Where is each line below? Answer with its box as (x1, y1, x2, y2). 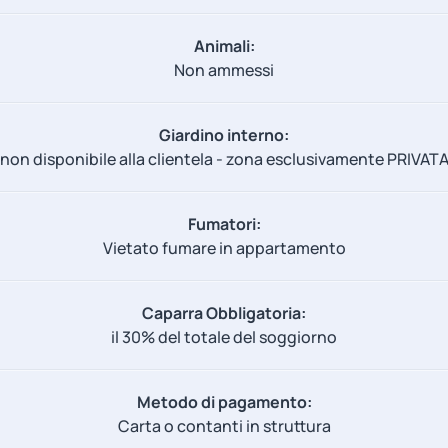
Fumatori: (187, 212, 261, 235)
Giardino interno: (159, 123, 289, 146)
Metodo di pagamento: (136, 390, 312, 413)
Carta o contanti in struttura (117, 414, 331, 437)
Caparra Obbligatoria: (142, 301, 306, 324)
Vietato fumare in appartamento (102, 236, 346, 259)
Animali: (193, 34, 255, 57)
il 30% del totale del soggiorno (111, 325, 337, 348)
